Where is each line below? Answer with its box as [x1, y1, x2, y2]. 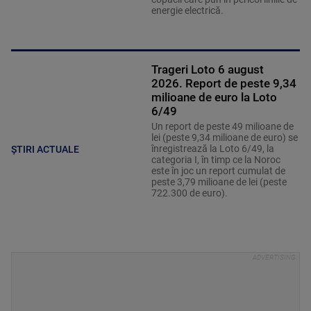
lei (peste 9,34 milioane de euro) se [151, 131, 298, 143]
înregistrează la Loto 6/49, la [151, 142, 274, 154]
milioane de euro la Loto [151, 90, 277, 104]
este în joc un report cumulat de [151, 165, 285, 176]
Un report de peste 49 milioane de [151, 120, 294, 132]
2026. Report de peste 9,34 [151, 76, 296, 90]
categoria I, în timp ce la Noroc [151, 153, 280, 165]
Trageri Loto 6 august [151, 62, 264, 76]
